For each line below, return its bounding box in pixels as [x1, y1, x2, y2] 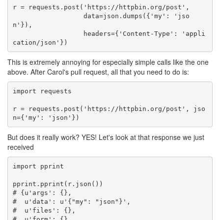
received [7, 142, 34, 152]
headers [83, 29, 111, 37]
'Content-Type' [118, 29, 174, 37]
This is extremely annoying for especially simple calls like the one [7, 57, 209, 67]
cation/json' [12, 38, 60, 46]
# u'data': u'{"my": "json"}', [12, 197, 131, 205]
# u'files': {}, [12, 206, 76, 214]
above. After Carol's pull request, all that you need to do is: [7, 67, 189, 77]
